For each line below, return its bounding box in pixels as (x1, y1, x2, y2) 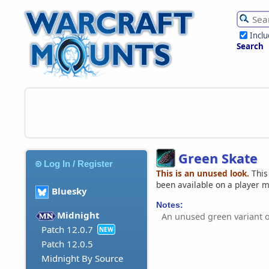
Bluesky (52, 185, 87, 198)
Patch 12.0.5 (41, 238, 93, 250)
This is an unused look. (156, 167, 249, 179)
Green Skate (178, 149, 258, 167)
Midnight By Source (41, 252, 123, 265)
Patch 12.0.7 (41, 223, 93, 236)
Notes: (156, 199, 183, 210)
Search (237, 41, 264, 52)
